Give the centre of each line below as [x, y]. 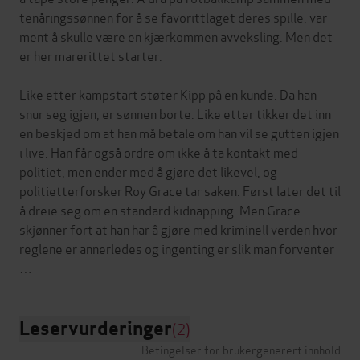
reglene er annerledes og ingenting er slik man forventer [177, 247]
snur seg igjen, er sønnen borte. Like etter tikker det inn [175, 112]
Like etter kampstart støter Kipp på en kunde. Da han [168, 93]
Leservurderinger [96, 328]
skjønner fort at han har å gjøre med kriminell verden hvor [178, 228]
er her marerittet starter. [91, 55]
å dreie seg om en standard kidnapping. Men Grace [160, 209]
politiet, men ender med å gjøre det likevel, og [148, 170]
